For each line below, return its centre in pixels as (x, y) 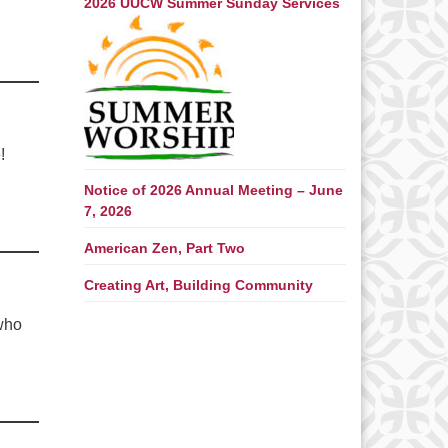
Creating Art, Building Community (198, 285)
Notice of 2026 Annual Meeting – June (213, 190)
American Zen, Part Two (164, 248)
